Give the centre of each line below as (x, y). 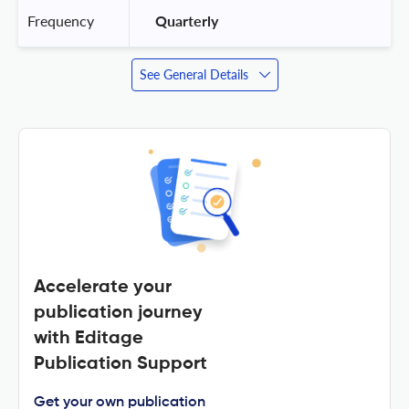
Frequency (61, 20)
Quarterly (187, 20)
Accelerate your (103, 287)
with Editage (89, 338)
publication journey (118, 313)
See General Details (194, 74)
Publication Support (121, 364)
